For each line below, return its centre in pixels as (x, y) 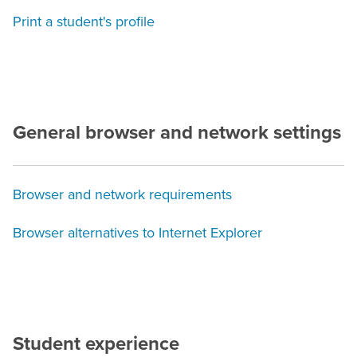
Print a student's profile (84, 22)
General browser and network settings (177, 133)
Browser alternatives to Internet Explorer (137, 233)
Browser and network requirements (122, 195)
